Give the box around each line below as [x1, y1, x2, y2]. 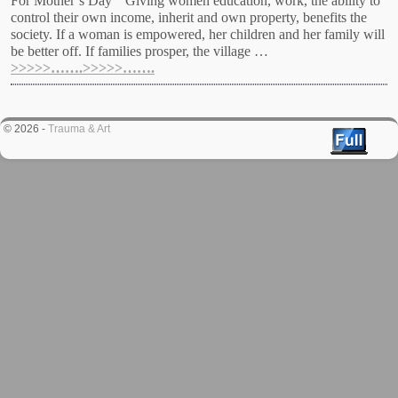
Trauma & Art [48, 123, 110, 136]
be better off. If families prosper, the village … [11, 44, 268, 60]
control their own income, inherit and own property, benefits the [11, 10, 367, 26]
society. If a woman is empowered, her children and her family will [11, 27, 385, 43]
